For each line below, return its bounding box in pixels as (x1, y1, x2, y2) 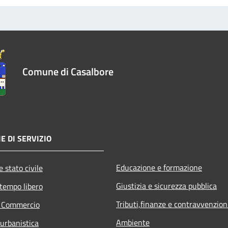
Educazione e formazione (116, 161, 202, 174)
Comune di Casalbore (22, 63, 113, 79)
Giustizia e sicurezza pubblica (116, 179, 217, 192)
